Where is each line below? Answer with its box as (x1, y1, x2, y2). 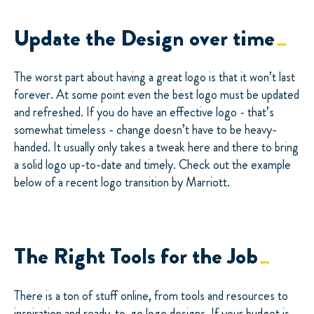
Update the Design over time (14, 21, 275, 54)
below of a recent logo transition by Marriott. (14, 173, 230, 192)
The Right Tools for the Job (14, 240, 258, 273)
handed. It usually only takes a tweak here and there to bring (14, 138, 299, 157)
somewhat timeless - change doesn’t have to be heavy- (14, 121, 277, 139)
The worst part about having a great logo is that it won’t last (14, 68, 295, 87)
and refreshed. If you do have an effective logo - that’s (14, 103, 274, 122)
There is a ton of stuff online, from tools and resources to (14, 286, 288, 305)
